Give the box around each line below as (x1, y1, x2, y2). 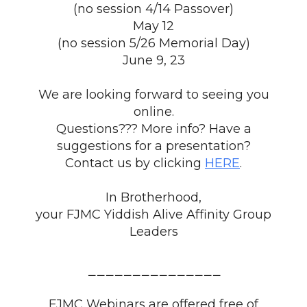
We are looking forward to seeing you (38, 87, 269, 102)
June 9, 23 (122, 53, 185, 68)
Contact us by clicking (65, 156, 205, 171)
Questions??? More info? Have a (56, 121, 251, 136)
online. (133, 104, 174, 119)
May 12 (133, 19, 174, 34)
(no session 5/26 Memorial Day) (57, 36, 250, 51)
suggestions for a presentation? (56, 138, 251, 153)
